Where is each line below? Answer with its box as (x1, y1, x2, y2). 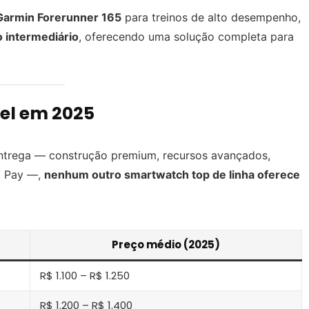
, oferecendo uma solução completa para (79, 30, 294, 44)
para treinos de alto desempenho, (121, 10, 301, 25)
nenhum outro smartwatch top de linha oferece (44, 167, 300, 181)
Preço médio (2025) (112, 237, 220, 252)
